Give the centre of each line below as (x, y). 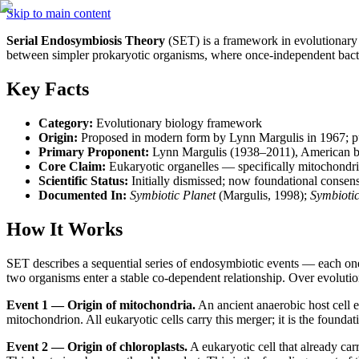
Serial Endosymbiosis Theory (86, 40)
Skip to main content (58, 13)
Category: (66, 123)
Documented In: (83, 195)
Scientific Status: (83, 180)
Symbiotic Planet (173, 195)
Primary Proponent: (94, 151)
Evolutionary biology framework (177, 123)
